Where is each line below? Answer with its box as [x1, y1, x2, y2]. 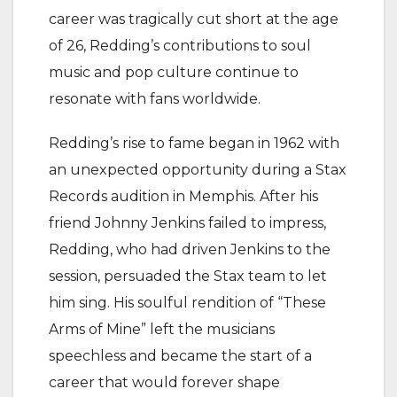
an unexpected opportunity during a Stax [49, 161, 346, 178]
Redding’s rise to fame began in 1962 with [49, 135, 339, 152]
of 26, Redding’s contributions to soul [49, 37, 311, 54]
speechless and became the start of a [49, 347, 312, 364]
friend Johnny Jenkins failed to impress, [49, 214, 326, 231]
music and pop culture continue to [49, 64, 299, 81]
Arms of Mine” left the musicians [49, 321, 275, 338]
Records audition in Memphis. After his [49, 188, 318, 205]
